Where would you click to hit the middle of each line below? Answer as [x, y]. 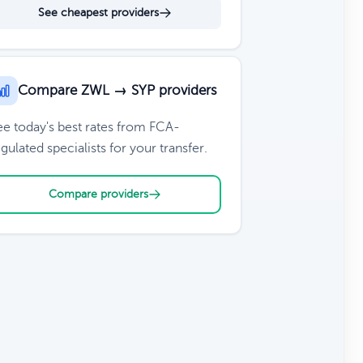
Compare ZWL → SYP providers [117, 90]
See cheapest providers [98, 13]
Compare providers [98, 194]
